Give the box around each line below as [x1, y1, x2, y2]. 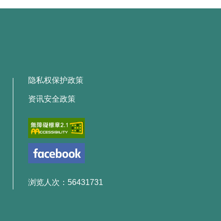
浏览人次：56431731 [28, 178, 103, 187]
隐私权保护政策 [28, 76, 83, 85]
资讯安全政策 [28, 95, 75, 104]
